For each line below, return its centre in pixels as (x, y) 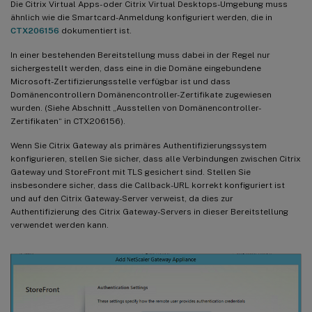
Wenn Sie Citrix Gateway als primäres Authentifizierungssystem (139, 145)
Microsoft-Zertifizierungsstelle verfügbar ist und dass (120, 81)
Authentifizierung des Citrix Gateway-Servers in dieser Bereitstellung (149, 211)
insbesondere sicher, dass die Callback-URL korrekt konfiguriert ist (148, 185)
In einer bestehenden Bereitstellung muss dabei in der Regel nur (140, 55)
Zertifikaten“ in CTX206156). (68, 121)
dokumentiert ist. (95, 30)
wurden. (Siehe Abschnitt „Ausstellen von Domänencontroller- (136, 108)
